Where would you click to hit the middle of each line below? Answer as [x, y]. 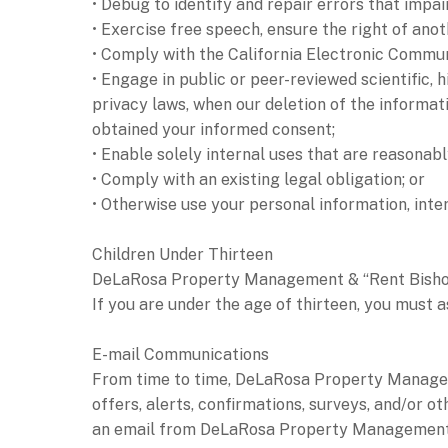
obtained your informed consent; [213, 129]
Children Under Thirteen [182, 254]
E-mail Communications [180, 354]
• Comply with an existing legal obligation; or [258, 179]
